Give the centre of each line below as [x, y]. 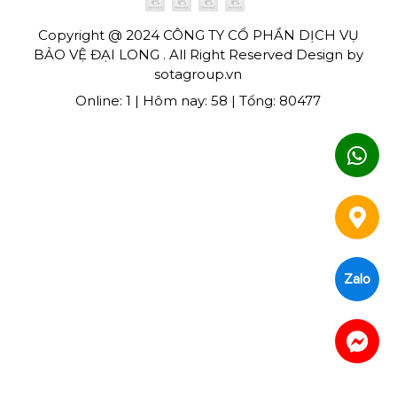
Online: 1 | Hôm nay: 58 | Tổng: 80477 [198, 101]
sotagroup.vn [198, 74]
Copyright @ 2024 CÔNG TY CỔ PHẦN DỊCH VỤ [198, 35]
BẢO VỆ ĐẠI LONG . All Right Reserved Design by [198, 55]
